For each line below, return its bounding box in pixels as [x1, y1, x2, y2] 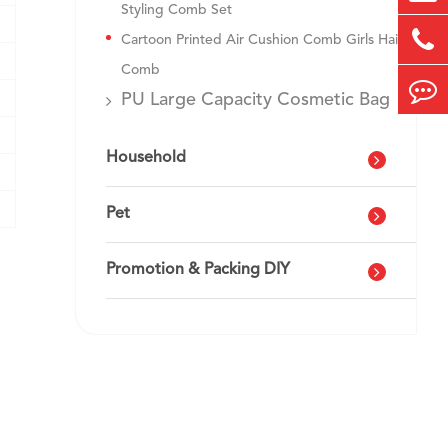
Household [106, 150, 186, 166]
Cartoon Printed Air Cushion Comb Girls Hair [121, 33, 403, 47]
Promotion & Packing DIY [106, 262, 290, 278]
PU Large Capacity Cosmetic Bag [121, 91, 390, 109]
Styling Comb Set [121, 3, 232, 17]
